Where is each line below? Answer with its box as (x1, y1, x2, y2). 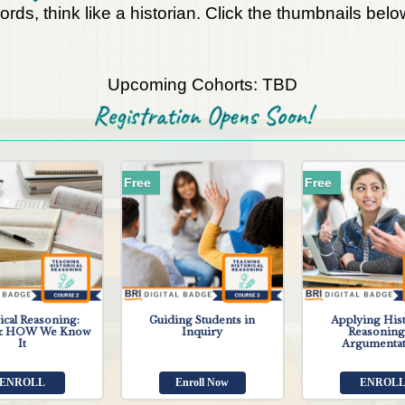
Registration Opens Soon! (93, 99, 312, 131)
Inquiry (182, 325, 223, 339)
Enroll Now (175, 376, 230, 390)
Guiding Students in (149, 314, 256, 327)
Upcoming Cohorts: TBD (108, 74, 297, 94)
